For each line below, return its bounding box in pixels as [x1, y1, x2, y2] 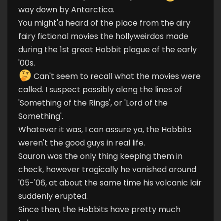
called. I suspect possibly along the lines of [18, 84, 182, 96]
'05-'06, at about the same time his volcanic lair [18, 177, 202, 189]
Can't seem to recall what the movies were [32, 71, 201, 82]
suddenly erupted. [18, 190, 88, 202]
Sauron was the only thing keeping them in [18, 150, 183, 162]
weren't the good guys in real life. [18, 137, 145, 149]
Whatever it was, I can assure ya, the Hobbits [18, 124, 191, 136]
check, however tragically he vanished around [18, 164, 196, 176]
